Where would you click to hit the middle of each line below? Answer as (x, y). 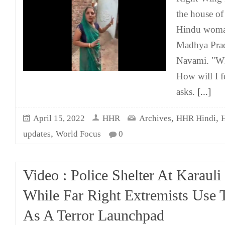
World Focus (78, 134)
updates (37, 134)
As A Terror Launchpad (94, 215)
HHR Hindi (196, 118)
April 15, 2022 (59, 118)
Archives (155, 118)
